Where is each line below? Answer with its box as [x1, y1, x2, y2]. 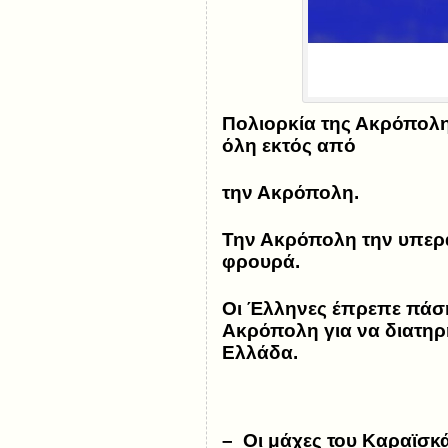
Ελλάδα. [221, 342, 298, 364]
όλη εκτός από [221, 134, 361, 156]
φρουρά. [221, 251, 300, 273]
